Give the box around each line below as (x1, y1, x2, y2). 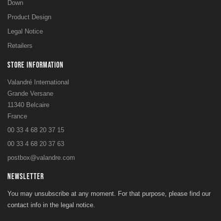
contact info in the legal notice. (7, 201, 95, 209)
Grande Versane (7, 89, 53, 97)
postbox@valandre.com (7, 153, 75, 161)
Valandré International (7, 78, 69, 86)
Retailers (7, 41, 33, 49)
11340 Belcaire (7, 101, 49, 109)
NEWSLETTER (7, 172, 44, 182)
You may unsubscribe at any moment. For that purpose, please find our (7, 189, 211, 197)
